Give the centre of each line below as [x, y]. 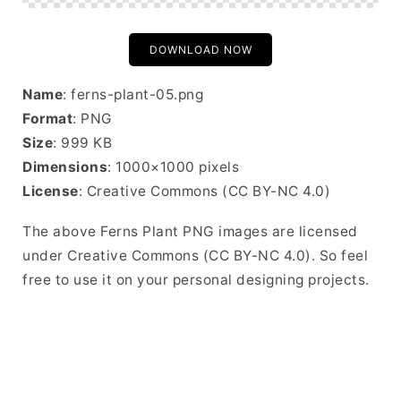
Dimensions [65, 167]
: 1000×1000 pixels [173, 167]
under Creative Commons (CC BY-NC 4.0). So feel [195, 256]
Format [47, 119]
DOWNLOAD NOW [200, 50]
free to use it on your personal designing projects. [196, 280]
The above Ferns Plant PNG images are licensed [190, 231]
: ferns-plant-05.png [133, 94]
